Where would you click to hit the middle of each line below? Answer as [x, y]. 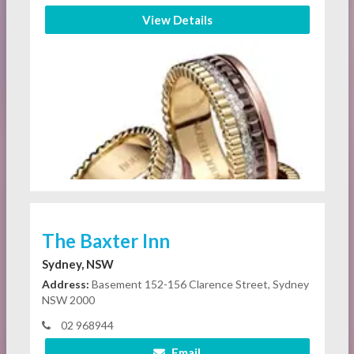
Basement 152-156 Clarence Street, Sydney [199, 284]
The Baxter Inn [105, 241]
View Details [177, 20]
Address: [65, 284]
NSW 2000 [68, 300]
